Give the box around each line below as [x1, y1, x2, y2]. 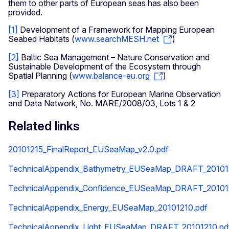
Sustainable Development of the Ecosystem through [8, 61, 201, 72]
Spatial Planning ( [8, 71, 72, 81]
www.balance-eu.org [72, 71, 150, 81]
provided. [8, 7, 42, 18]
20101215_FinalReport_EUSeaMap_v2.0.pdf [8, 144, 169, 154]
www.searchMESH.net [75, 34, 159, 44]
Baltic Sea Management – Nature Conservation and [19, 52, 210, 63]
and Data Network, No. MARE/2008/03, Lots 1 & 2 [8, 98, 195, 108]
